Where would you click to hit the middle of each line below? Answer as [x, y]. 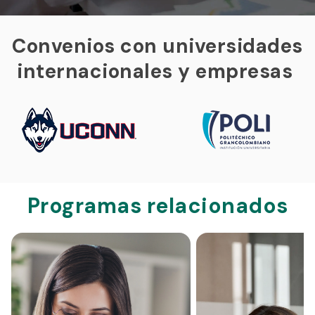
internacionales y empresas [157, 72]
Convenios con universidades [157, 46]
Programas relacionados [157, 205]
